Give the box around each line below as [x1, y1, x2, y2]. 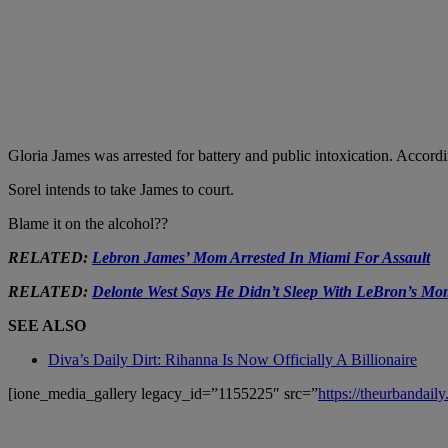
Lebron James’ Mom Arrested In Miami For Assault [92, 248, 430, 266]
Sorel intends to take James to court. [8, 180, 234, 198]
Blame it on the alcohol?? [8, 214, 168, 232]
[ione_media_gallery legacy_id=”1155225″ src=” [8, 384, 318, 402]
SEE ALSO [8, 316, 86, 334]
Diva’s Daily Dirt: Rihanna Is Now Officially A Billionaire [48, 350, 417, 368]
